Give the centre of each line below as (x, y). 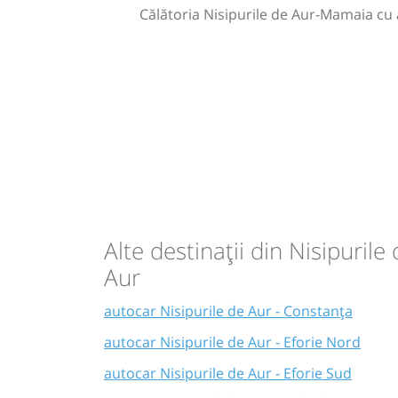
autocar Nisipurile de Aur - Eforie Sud (228, 373)
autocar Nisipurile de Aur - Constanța (228, 311)
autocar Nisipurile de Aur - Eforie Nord (232, 342)
